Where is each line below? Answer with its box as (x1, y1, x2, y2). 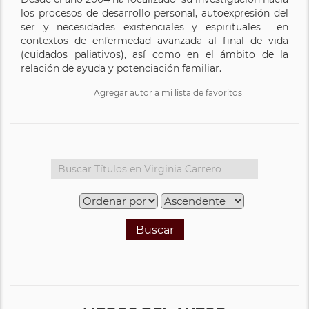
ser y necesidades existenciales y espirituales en (21, 20, 288, 33)
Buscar (135, 223, 174, 237)
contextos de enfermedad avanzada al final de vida (21, 34, 288, 47)
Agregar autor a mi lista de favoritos (94, 87, 242, 98)
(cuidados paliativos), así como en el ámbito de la (21, 48, 288, 61)
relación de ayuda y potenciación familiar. (21, 61, 221, 74)
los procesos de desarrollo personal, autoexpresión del (21, 6, 288, 19)
